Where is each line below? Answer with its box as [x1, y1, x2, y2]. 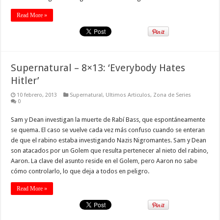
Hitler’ [11, 74, 40, 86]
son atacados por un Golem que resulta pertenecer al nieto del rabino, [11, 146, 209, 154]
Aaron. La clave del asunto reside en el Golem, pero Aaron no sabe [11, 157, 198, 165]
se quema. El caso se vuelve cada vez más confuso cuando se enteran [11, 126, 205, 134]
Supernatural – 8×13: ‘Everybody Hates [11, 61, 186, 74]
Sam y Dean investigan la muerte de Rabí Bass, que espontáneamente [11, 115, 206, 123]
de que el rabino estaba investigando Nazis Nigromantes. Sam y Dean [11, 136, 207, 144]
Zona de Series [153, 91, 192, 98]
